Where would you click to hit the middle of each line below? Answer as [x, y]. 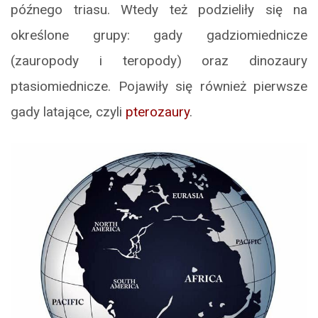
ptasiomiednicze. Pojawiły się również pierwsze [159, 86]
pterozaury [158, 111]
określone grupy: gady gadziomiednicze [159, 35]
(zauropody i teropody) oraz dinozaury [159, 60]
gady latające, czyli [68, 111]
